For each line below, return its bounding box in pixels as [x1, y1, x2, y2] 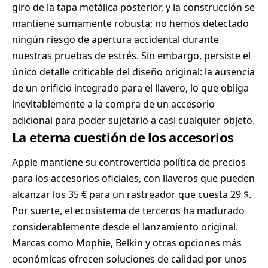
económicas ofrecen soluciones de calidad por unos [12, 252, 247, 266]
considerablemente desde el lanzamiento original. [12, 220, 238, 234]
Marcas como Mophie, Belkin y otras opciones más [12, 236, 242, 250]
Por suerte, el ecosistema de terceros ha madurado [12, 204, 245, 218]
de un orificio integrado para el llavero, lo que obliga [12, 81, 249, 95]
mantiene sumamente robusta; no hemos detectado [12, 17, 249, 30]
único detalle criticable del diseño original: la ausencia [12, 65, 255, 78]
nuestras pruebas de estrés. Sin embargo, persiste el [12, 49, 251, 62]
